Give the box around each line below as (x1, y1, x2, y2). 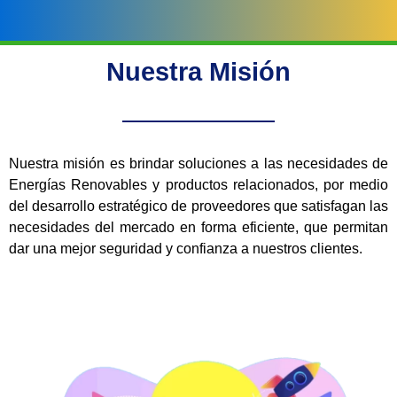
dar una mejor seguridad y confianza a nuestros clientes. (9, 241, 362, 257)
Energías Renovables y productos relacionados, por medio (9, 177, 388, 193)
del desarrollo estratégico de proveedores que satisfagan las (9, 198, 388, 214)
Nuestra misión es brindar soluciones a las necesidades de (9, 156, 388, 172)
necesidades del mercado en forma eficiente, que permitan (9, 220, 388, 236)
